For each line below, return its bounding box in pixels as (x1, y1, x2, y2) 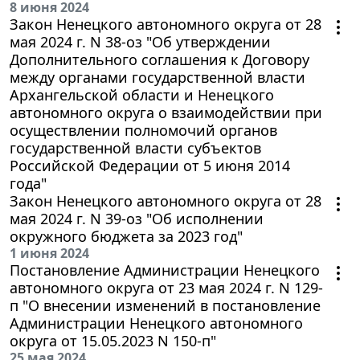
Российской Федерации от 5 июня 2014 (10, 155, 290, 175)
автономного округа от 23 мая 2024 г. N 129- (10, 277, 323, 297)
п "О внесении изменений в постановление (10, 295, 321, 315)
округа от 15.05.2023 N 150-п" (10, 330, 216, 350)
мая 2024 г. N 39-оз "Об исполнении (10, 208, 264, 228)
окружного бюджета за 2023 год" (10, 226, 243, 246)
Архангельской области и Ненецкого (10, 84, 274, 104)
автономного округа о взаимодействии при (10, 102, 322, 122)
